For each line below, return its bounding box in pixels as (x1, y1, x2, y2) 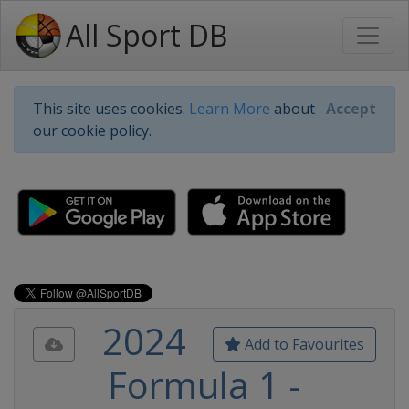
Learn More (189, 99, 270, 119)
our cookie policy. (33, 121, 152, 141)
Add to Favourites (241, 334, 364, 354)
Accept (326, 99, 376, 119)
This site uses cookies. (33, 99, 189, 119)
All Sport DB (66, 16, 227, 55)
